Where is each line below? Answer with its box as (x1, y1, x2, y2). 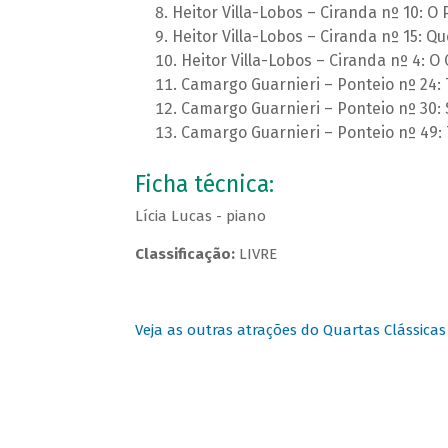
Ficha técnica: (134, 171, 274, 199)
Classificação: (134, 245, 235, 264)
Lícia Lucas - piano (134, 207, 266, 226)
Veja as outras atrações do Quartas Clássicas (134, 321, 446, 340)
